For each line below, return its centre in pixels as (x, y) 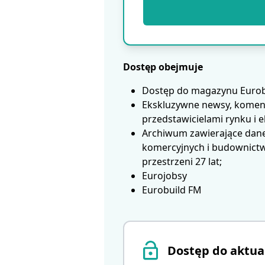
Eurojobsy (164, 176)
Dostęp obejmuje (163, 67)
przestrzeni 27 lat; (182, 162)
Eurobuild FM (172, 190)
